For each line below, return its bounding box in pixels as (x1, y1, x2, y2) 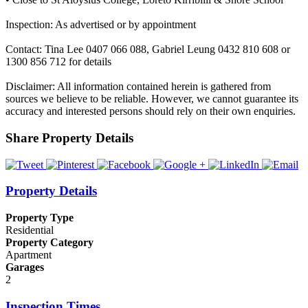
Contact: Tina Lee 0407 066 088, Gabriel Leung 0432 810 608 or (5, 43, 290, 56)
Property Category (5, 236, 93, 249)
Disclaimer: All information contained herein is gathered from (5, 80, 271, 93)
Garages (5, 261, 44, 274)
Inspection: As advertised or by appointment (5, 19, 196, 31)
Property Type (5, 212, 74, 224)
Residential (5, 224, 54, 236)
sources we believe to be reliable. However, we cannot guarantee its (5, 93, 298, 105)
